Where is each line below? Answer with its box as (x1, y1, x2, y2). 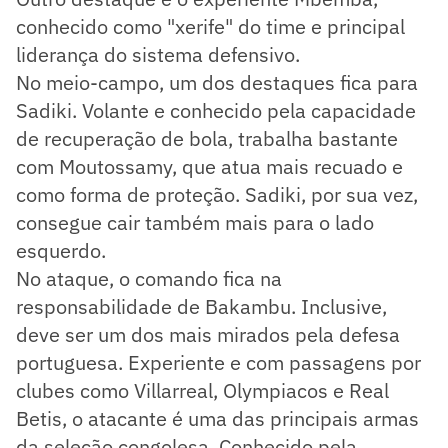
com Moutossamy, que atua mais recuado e (16, 152, 403, 180)
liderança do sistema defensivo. (16, 40, 300, 68)
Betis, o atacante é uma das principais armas (16, 404, 419, 432)
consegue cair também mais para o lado (16, 208, 374, 236)
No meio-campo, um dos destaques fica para (16, 68, 418, 96)
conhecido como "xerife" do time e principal (16, 12, 405, 40)
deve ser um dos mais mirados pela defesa (16, 320, 400, 348)
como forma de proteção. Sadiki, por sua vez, (16, 180, 418, 208)
